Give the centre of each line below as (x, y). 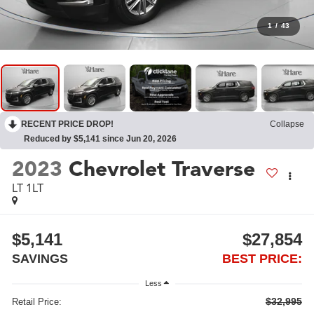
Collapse (287, 124)
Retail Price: (37, 302)
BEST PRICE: (262, 258)
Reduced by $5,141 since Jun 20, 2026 (100, 139)
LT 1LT (28, 188)
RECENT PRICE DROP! (67, 124)
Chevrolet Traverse (162, 169)
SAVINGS (40, 258)
